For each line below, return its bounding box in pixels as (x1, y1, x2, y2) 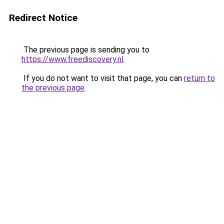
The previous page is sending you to (21, 45, 149, 54)
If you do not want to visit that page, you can (21, 73, 184, 83)
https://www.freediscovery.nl (21, 54, 123, 64)
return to (184, 73, 215, 83)
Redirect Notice (9, 12, 77, 23)
